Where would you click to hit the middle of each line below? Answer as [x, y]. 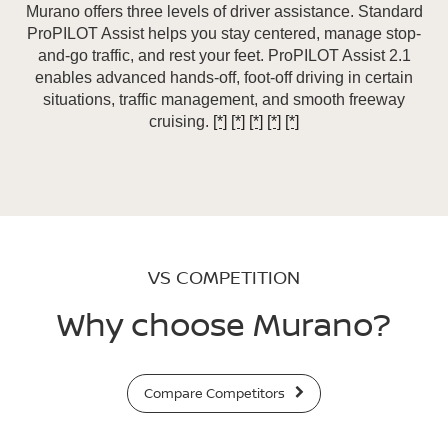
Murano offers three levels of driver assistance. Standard [224, 11]
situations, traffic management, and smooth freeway [224, 99]
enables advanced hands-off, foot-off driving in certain [224, 77]
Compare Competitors [216, 392]
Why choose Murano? [224, 323]
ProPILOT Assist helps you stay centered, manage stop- [224, 33]
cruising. [181, 121]
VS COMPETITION [224, 276]
